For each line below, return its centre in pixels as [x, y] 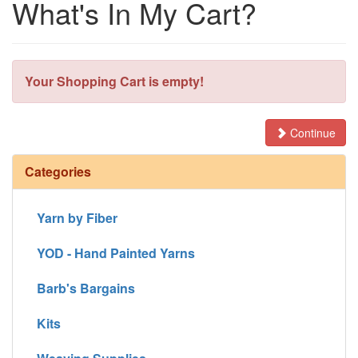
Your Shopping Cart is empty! [114, 81]
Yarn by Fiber [77, 217]
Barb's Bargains [86, 288]
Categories [58, 171]
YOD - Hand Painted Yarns [116, 253]
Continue [311, 132]
